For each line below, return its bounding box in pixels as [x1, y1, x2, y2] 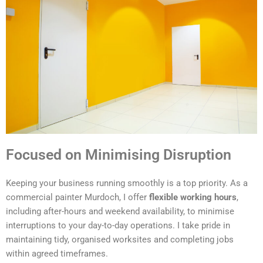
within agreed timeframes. [6, 248, 108, 259]
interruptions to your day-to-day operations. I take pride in [6, 220, 230, 231]
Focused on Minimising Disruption [6, 146, 231, 164]
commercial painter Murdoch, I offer [6, 192, 149, 203]
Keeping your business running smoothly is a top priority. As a [6, 178, 248, 189]
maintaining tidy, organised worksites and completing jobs [6, 234, 234, 245]
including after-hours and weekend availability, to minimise [6, 206, 234, 217]
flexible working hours [149, 192, 237, 203]
